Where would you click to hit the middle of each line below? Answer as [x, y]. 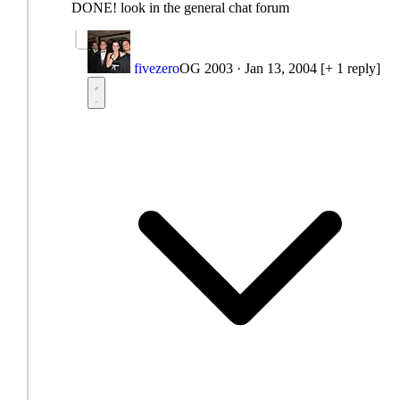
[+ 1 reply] [350, 68]
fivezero [157, 68]
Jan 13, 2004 [281, 68]
